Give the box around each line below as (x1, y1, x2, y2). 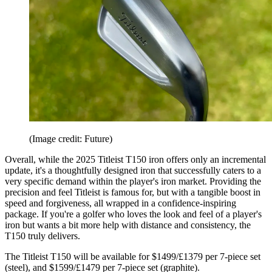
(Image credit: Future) (29, 134, 112, 144)
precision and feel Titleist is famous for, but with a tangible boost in (5, 187, 260, 198)
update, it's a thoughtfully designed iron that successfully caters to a (5, 165, 261, 176)
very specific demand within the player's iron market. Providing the (5, 176, 261, 187)
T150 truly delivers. (5, 231, 80, 242)
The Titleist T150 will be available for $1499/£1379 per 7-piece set (5, 251, 260, 262)
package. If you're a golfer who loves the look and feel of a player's (5, 209, 262, 220)
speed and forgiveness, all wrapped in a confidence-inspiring (5, 198, 236, 209)
